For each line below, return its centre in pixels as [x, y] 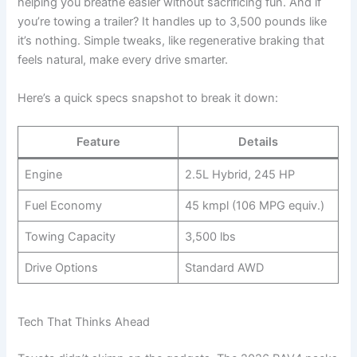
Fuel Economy [63, 205]
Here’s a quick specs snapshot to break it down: [148, 98]
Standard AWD [224, 267]
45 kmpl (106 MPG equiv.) [254, 205]
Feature [98, 141]
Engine [43, 174]
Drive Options [61, 267]
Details [259, 141]
